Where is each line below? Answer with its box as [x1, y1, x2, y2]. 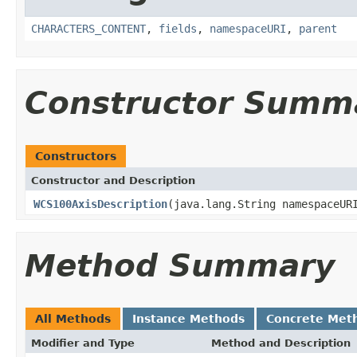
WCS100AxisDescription [33, 197, 167, 210]
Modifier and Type [31, 336, 135, 349]
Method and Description [211, 336, 351, 349]
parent [299, 22, 337, 35]
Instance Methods [132, 312, 245, 325]
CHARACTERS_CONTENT [31, 22, 146, 35]
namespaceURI [210, 22, 286, 35]
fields [159, 22, 197, 35]
